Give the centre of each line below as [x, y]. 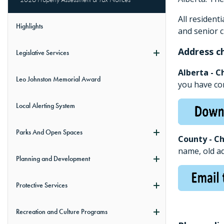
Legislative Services [42, 53]
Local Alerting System [45, 106]
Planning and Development [53, 159]
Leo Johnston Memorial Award [58, 79]
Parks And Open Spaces [49, 132]
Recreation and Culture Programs [62, 212]
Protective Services [42, 185]
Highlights [29, 26]
